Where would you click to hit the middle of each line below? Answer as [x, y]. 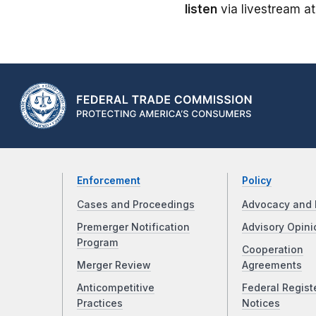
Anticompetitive [116, 288]
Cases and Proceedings [136, 205]
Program [98, 243]
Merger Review [114, 266]
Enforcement [109, 181]
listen [201, 10]
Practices [100, 304]
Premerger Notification [133, 227]
